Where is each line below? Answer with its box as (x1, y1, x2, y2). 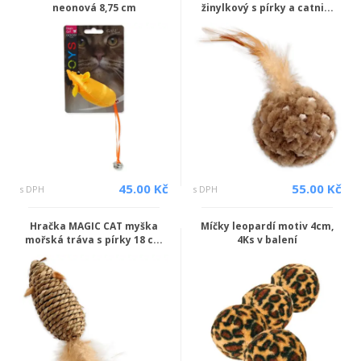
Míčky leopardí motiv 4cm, (201, 219, 334, 233)
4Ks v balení (237, 233, 297, 247)
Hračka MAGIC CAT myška (30, 219, 158, 233)
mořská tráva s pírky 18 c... (25, 233, 163, 247)
